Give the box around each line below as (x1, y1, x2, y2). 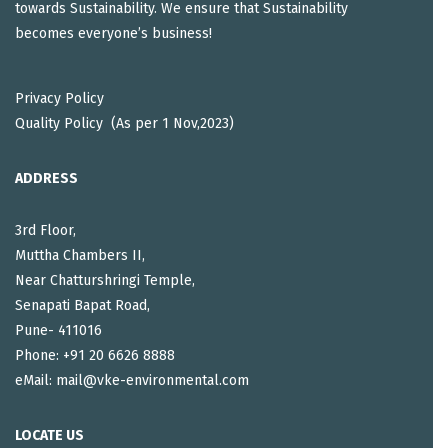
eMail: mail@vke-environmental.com (15, 371, 249, 389)
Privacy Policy (15, 89, 104, 107)
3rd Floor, (15, 221, 76, 239)
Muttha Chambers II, (15, 246, 145, 264)
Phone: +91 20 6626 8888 (15, 346, 175, 364)
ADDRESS (15, 169, 78, 187)
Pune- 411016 (15, 321, 102, 339)
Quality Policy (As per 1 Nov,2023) (15, 114, 234, 132)
